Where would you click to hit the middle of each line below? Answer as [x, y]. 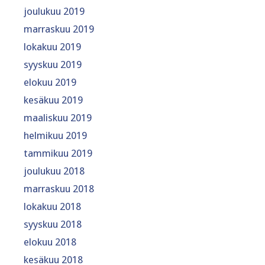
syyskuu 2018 [53, 224]
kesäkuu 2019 [53, 100]
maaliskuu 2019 [58, 117]
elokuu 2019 [50, 82]
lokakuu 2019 [52, 46]
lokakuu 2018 [52, 206]
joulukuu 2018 [54, 171]
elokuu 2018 [50, 242]
